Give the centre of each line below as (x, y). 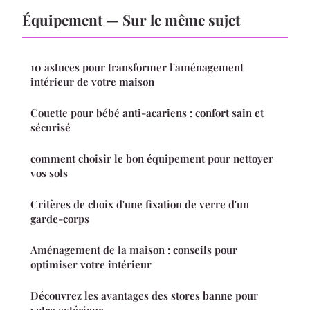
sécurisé (51, 128)
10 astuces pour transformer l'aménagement (137, 67)
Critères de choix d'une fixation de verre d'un (140, 204)
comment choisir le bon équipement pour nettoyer (152, 159)
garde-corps (60, 219)
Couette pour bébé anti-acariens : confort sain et (147, 113)
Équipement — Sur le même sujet (131, 20)
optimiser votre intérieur (91, 265)
